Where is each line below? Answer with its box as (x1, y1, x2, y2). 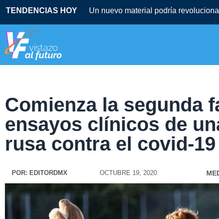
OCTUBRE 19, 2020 (99, 169, 157, 177)
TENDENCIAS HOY (6, 6, 77, 15)
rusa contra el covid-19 (5, 133, 216, 155)
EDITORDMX (27, 169, 67, 177)
